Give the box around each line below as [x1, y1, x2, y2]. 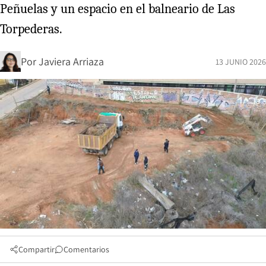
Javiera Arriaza [39, 54, 104, 68]
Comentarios [64, 243, 109, 255]
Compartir [18, 243, 55, 255]
